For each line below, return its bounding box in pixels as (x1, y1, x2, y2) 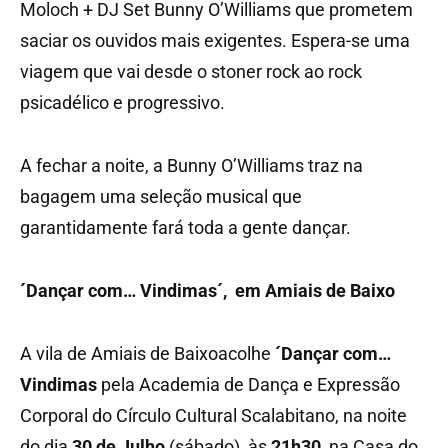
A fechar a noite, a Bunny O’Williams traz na (20, 154, 363, 176)
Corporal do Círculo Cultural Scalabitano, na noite (20, 404, 407, 426)
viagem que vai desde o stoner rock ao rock (20, 60, 362, 82)
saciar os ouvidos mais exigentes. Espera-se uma (20, 29, 410, 51)
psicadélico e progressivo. (20, 91, 225, 113)
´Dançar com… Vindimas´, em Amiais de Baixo (20, 279, 395, 301)
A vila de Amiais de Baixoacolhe (20, 342, 271, 364)
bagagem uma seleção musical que (20, 185, 302, 207)
